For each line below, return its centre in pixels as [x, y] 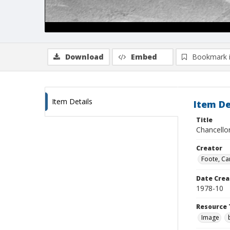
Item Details [72, 101]
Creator [209, 148]
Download [84, 57]
